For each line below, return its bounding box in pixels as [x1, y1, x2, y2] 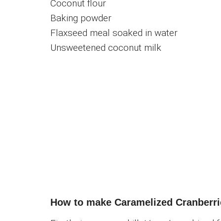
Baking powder [50, 12, 111, 24]
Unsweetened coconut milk [50, 41, 161, 53]
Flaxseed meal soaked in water [50, 27, 178, 38]
